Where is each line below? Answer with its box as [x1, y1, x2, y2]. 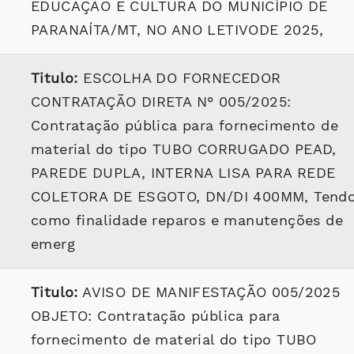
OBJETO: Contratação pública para [31, 307, 281, 324]
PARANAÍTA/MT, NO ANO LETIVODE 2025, [31, 21, 323, 38]
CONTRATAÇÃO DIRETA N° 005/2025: [31, 93, 292, 110]
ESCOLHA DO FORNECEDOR [77, 70, 281, 86]
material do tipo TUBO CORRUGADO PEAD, [31, 141, 337, 157]
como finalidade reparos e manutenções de [31, 212, 343, 228]
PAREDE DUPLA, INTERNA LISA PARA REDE [31, 164, 336, 181]
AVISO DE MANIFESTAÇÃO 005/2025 [77, 284, 341, 300]
